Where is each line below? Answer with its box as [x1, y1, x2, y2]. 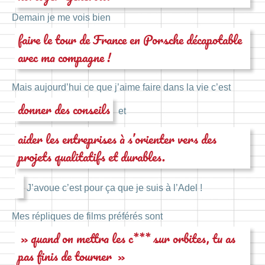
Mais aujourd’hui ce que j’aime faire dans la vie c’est [12, 82, 231, 92]
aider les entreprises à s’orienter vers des [18, 128, 216, 149]
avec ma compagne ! [18, 46, 111, 67]
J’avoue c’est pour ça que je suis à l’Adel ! [27, 182, 202, 193]
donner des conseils [18, 98, 110, 119]
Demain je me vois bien [12, 12, 111, 22]
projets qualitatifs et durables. [18, 146, 165, 167]
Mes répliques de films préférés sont [12, 211, 163, 222]
